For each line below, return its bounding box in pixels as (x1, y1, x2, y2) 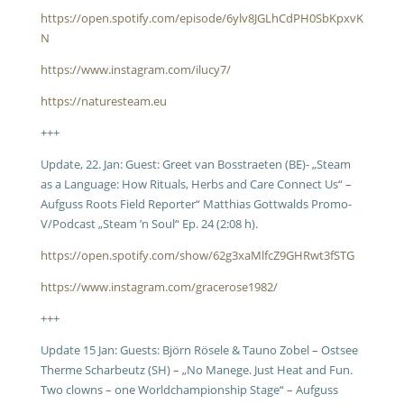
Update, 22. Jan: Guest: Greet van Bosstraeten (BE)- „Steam (40, 156, 351, 172)
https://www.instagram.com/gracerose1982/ (40, 279, 278, 295)
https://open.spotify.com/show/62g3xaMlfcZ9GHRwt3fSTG (40, 247, 354, 263)
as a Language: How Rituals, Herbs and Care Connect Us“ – (40, 176, 352, 192)
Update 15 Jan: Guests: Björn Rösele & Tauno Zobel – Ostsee (40, 342, 358, 358)
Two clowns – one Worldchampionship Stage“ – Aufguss (40, 381, 338, 398)
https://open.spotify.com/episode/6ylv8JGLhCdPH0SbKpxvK (40, 10, 363, 26)
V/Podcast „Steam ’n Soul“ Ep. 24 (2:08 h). (40, 216, 258, 232)
